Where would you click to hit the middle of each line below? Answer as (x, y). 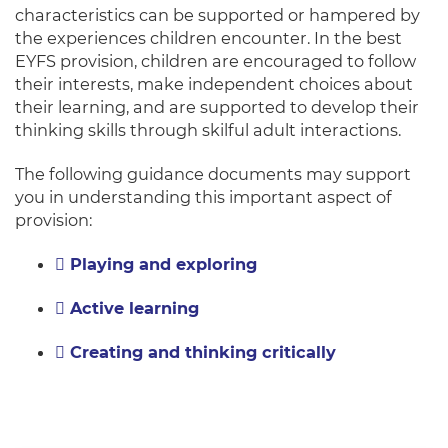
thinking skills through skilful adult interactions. (208, 130)
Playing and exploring (166, 264)
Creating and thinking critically (203, 352)
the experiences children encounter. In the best (208, 38)
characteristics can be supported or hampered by (217, 15)
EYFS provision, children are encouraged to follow (215, 61)
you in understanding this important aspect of (203, 197)
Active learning (134, 308)
